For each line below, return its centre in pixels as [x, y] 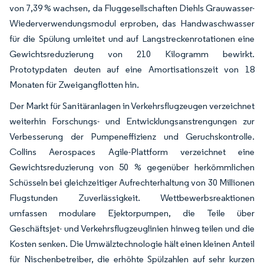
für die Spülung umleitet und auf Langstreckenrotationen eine [132, 38]
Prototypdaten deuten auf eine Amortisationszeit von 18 [132, 69]
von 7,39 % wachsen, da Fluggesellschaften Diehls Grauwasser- [132, 8]
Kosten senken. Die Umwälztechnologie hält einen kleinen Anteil [132, 243]
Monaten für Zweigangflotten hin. [74, 84]
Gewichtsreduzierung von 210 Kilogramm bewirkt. [132, 54]
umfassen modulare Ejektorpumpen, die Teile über [132, 213]
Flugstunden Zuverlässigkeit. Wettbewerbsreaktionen [132, 197]
